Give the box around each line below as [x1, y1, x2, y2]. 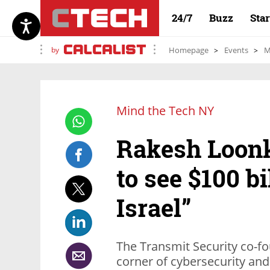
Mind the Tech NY [116, 102, 214, 119]
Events [224, 45, 248, 55]
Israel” [116, 191, 191, 224]
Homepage [169, 45, 209, 55]
